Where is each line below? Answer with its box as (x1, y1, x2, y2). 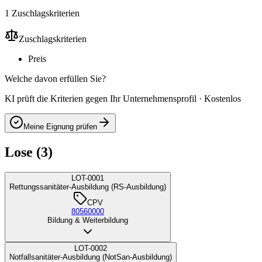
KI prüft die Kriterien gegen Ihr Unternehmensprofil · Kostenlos (5, 94, 241, 104)
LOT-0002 (74, 244, 107, 253)
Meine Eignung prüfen (23, 122, 97, 132)
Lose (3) (5, 144, 53, 160)
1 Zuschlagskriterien (5, 8, 80, 19)
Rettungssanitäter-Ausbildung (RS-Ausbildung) (9, 182, 166, 192)
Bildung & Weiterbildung (47, 216, 128, 225)
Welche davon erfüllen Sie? (5, 74, 106, 84)
